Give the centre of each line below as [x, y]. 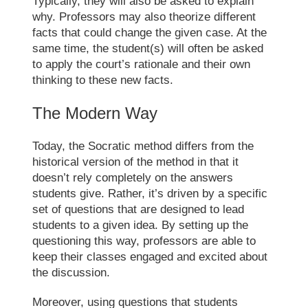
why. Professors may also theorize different [144, 16]
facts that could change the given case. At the [150, 32]
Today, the [60, 146]
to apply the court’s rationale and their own [142, 64]
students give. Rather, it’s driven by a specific [150, 193]
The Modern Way [95, 113]
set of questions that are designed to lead [139, 209]
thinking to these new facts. [103, 80]
